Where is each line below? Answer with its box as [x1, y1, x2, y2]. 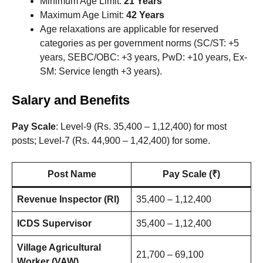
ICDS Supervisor [17, 218, 92, 229]
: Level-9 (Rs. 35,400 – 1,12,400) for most [56, 122, 227, 132]
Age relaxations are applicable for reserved [40, 24, 218, 35]
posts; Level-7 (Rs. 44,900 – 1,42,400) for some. [12, 136, 210, 146]
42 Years [126, 10, 164, 21]
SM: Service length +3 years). [40, 66, 162, 77]
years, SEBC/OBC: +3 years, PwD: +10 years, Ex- [40, 52, 247, 63]
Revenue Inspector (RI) [17, 194, 119, 205]
